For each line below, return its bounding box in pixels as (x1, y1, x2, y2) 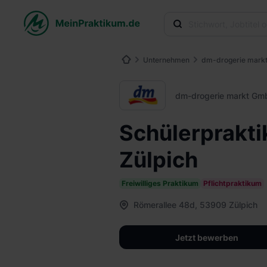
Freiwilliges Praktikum (122, 179, 198, 188)
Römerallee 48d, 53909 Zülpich (133, 200, 257, 210)
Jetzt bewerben (175, 232, 238, 243)
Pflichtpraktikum (203, 179, 262, 188)
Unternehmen (143, 55, 190, 64)
